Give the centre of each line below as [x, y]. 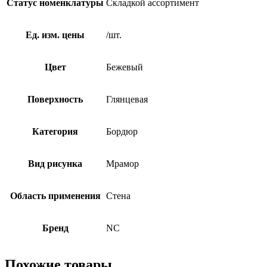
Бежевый [125, 67]
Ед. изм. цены [55, 35]
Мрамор [122, 163]
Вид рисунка [55, 163]
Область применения [55, 195]
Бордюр [122, 131]
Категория [55, 131]
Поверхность [55, 99]
